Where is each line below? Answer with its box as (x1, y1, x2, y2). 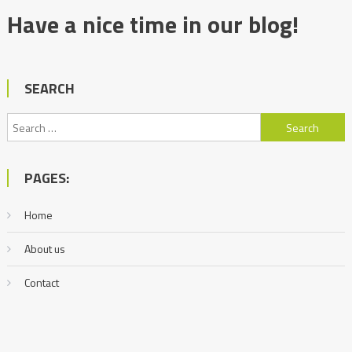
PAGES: (24, 167, 69, 189)
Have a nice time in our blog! (6, 6, 299, 43)
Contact (24, 274, 59, 291)
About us (24, 240, 65, 258)
